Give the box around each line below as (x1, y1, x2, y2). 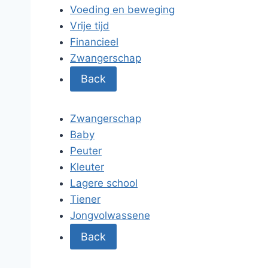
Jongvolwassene (70, 209, 150, 222)
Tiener (70, 193, 100, 206)
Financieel (70, 36, 118, 48)
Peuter (70, 145, 102, 157)
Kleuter (70, 161, 104, 173)
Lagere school (70, 177, 138, 190)
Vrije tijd (70, 20, 109, 32)
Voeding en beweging (70, 4, 175, 16)
